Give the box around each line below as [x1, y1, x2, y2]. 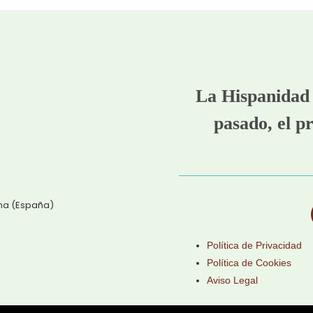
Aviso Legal [207, 275, 258, 286]
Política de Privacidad [207, 240, 302, 252]
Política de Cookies [207, 257, 291, 269]
